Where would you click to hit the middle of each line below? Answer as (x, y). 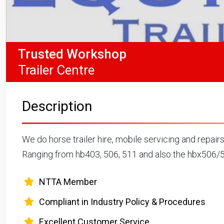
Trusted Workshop (72, 54)
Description (57, 106)
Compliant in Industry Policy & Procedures (122, 201)
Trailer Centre (56, 70)
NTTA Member (68, 181)
